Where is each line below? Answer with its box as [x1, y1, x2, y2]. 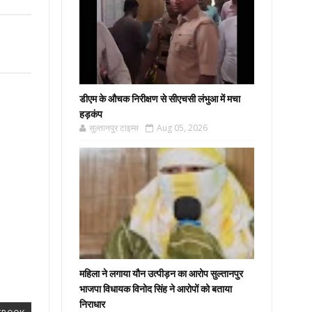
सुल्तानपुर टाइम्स [89, 122, 139, 134]
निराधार [79, 298, 106, 311]
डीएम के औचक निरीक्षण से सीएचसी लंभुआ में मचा [79, 93, 241, 105]
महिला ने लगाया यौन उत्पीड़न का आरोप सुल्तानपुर [79, 267, 244, 280]
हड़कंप [79, 108, 103, 120]
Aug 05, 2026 [157, 122, 208, 134]
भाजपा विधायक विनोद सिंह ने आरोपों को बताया [79, 283, 233, 295]
